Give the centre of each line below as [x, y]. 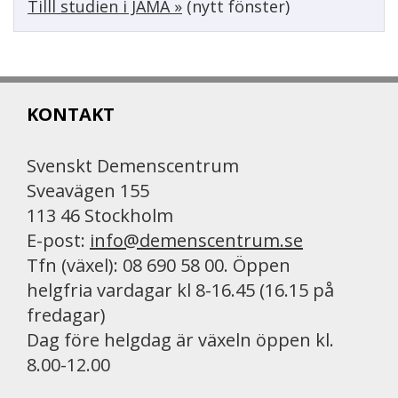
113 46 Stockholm [100, 216]
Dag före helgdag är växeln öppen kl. [180, 340]
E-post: [58, 241]
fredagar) [66, 315]
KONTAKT [71, 115]
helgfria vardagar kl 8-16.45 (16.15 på [180, 291]
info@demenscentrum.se [196, 241]
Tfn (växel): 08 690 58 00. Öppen [159, 266]
